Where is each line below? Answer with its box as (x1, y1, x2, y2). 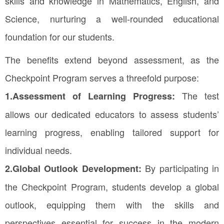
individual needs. (5, 143, 72, 156)
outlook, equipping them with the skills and (5, 197, 219, 211)
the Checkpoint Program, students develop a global (5, 179, 219, 193)
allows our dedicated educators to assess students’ (5, 107, 219, 120)
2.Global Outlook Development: (5, 161, 141, 175)
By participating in (141, 161, 219, 174)
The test (182, 88, 219, 102)
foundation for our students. (5, 29, 114, 43)
